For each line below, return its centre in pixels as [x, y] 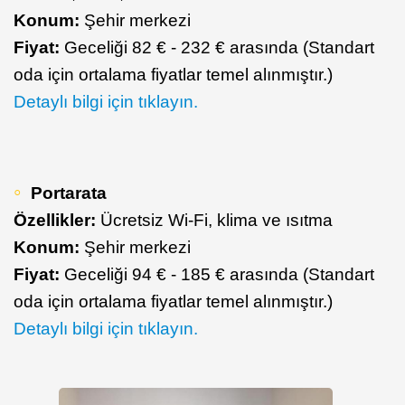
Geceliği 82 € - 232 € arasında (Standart [217, 47]
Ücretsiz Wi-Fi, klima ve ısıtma [214, 220]
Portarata [69, 193]
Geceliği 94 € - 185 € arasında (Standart [217, 274]
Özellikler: [55, 220]
